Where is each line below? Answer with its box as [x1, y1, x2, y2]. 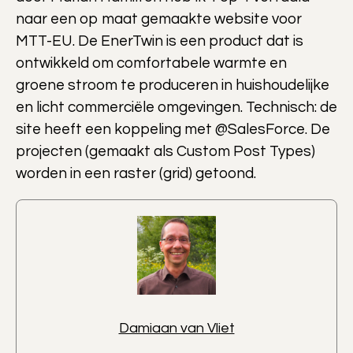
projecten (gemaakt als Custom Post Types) [16, 143, 315, 159]
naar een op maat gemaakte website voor [16, 10, 302, 27]
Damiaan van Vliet [118, 320, 235, 336]
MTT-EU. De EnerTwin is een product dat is [16, 32, 303, 49]
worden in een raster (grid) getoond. [16, 165, 256, 181]
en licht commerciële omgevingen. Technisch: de [16, 98, 337, 115]
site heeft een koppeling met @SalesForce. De [16, 121, 330, 137]
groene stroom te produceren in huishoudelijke [16, 76, 329, 93]
